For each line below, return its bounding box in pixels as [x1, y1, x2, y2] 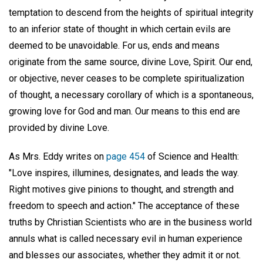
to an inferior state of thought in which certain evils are [9, 23, 231, 35]
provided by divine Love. [9, 122, 109, 134]
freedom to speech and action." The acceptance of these [9, 200, 240, 211]
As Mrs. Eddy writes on [9, 150, 106, 162]
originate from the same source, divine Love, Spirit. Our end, [9, 56, 252, 68]
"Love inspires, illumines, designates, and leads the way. [9, 167, 239, 178]
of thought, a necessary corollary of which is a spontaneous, [9, 89, 254, 101]
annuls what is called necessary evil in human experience [9, 232, 242, 244]
